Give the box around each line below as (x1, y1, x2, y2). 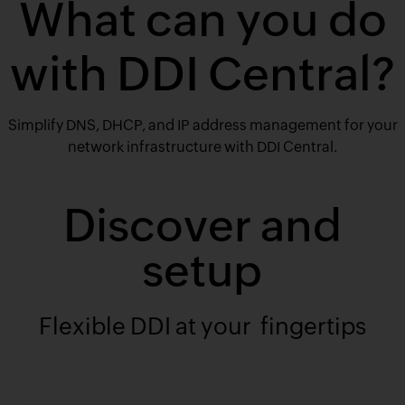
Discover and (62, 200, 342, 252)
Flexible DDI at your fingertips (38, 313, 366, 341)
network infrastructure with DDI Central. (68, 138, 337, 156)
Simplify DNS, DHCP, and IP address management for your (7, 117, 398, 135)
